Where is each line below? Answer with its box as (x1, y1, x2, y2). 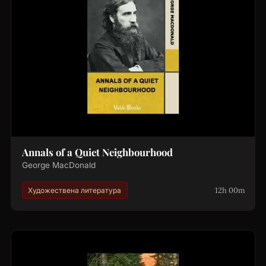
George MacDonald (21, 160, 96, 170)
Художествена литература (28, 185, 122, 195)
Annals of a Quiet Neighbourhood (21, 145, 173, 159)
